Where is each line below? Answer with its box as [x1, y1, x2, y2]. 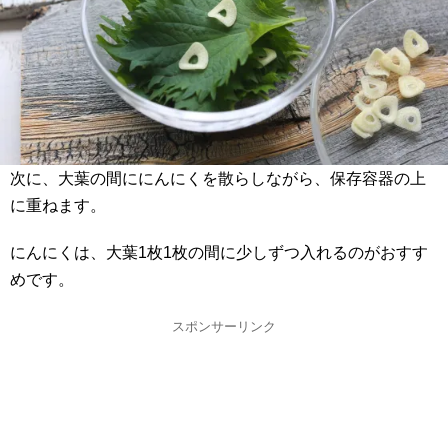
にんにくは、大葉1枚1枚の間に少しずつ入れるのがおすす [10, 243, 428, 261]
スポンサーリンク [172, 318, 276, 334]
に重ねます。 [10, 196, 106, 214]
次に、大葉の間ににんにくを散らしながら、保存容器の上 [10, 169, 426, 187]
